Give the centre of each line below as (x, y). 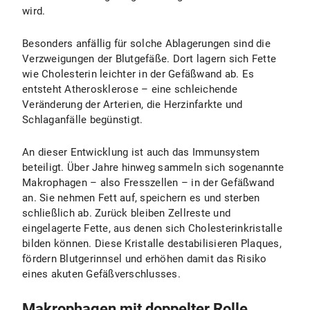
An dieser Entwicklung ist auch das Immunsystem (141, 152)
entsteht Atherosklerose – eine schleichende (130, 89)
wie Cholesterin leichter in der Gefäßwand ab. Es (138, 74)
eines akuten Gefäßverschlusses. (101, 274)
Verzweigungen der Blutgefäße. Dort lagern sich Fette (149, 59)
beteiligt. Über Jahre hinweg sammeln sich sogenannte (153, 167)
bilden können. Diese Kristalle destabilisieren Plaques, (152, 244)
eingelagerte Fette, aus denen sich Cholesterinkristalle (152, 228)
